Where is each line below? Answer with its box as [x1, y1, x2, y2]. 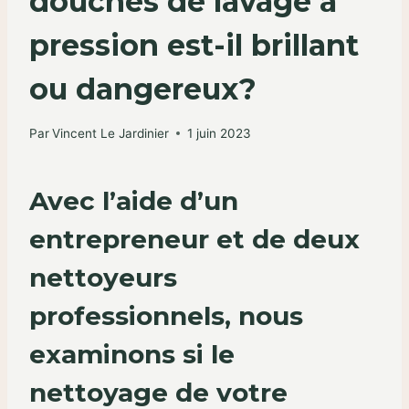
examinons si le [29, 338, 235, 370]
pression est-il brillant [29, 27, 359, 64]
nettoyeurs [29, 261, 177, 293]
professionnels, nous [29, 299, 303, 331]
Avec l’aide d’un [29, 184, 238, 216]
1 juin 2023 [187, 125, 252, 141]
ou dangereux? [29, 71, 257, 108]
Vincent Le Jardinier [52, 125, 170, 141]
